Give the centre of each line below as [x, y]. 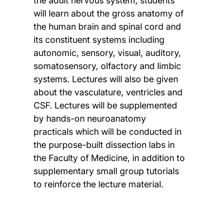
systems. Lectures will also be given [106, 79]
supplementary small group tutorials [106, 171]
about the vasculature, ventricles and [108, 92]
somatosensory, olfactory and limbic [107, 66]
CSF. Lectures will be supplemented [105, 105]
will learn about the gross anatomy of [108, 13]
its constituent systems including [99, 39]
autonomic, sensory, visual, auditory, [107, 53]
